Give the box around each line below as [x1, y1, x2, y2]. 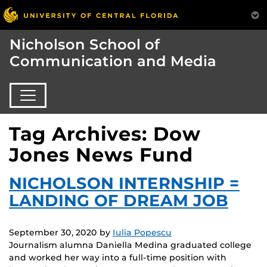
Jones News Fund [9, 142, 193, 166]
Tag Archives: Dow [9, 122, 201, 145]
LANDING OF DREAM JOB [9, 190, 228, 210]
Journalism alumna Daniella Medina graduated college [9, 239, 252, 250]
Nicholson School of [10, 36, 160, 54]
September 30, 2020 [9, 226, 97, 238]
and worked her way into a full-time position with [9, 252, 226, 263]
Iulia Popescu [113, 226, 172, 238]
